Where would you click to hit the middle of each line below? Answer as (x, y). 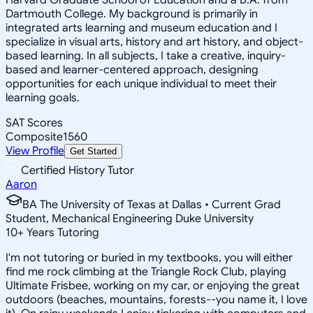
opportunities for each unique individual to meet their (141, 83)
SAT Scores (34, 123)
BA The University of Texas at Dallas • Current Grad (152, 204)
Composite (34, 137)
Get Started (93, 151)
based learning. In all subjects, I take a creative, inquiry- (146, 56)
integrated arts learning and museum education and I (141, 28)
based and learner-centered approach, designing (132, 70)
